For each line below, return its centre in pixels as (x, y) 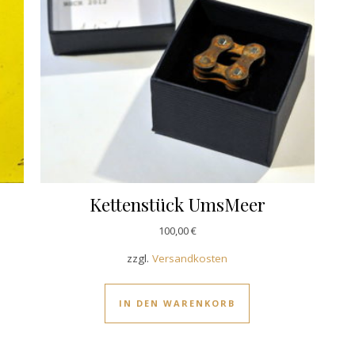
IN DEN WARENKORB (177, 303)
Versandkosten (190, 259)
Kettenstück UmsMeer (177, 204)
